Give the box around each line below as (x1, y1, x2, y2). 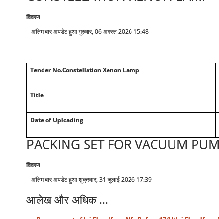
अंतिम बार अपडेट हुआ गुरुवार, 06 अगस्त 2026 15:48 (31, 27, 149, 36)
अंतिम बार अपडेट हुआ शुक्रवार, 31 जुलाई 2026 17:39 (31, 175, 152, 184)
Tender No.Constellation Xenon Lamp (30, 66, 139, 74)
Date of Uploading (30, 116, 83, 124)
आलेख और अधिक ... (26, 193, 108, 207)
